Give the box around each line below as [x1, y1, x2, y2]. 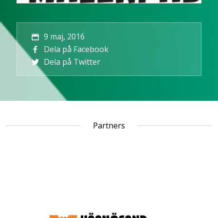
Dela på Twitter [44, 56, 101, 67]
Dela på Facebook [44, 43, 109, 54]
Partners [93, 120, 125, 131]
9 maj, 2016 [44, 31, 85, 42]
